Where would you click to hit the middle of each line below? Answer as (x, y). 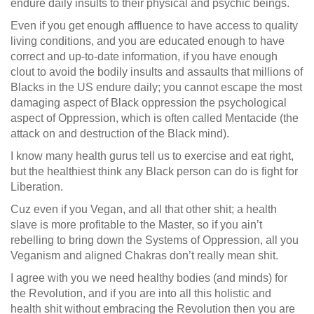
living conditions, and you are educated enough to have (148, 41)
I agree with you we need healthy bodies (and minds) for (149, 278)
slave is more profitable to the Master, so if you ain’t (136, 225)
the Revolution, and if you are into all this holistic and (141, 293)
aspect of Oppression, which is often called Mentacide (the (155, 118)
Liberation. (37, 187)
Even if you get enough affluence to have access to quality (154, 26)
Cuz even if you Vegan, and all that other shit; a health (144, 209)
